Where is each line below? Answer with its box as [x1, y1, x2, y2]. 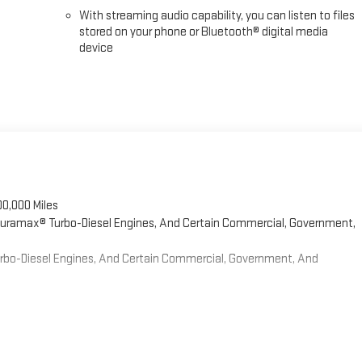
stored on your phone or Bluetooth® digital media [79, 24, 329, 40]
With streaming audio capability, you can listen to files [79, 8, 356, 24]
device [79, 40, 114, 57]
